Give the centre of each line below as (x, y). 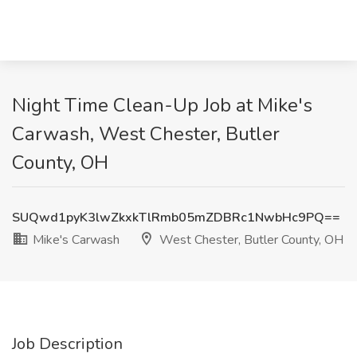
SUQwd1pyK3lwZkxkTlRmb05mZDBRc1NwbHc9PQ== (176, 218)
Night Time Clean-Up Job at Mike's (162, 105)
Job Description (67, 344)
